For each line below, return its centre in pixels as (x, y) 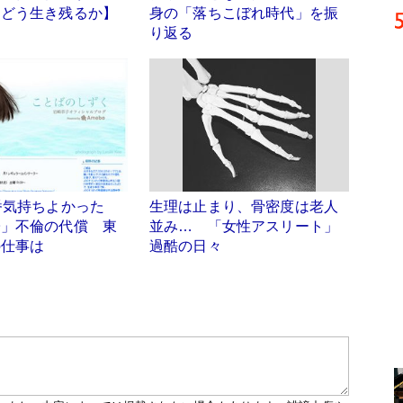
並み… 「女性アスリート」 (244, 227)
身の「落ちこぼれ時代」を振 (244, 13)
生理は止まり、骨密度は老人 (244, 207)
